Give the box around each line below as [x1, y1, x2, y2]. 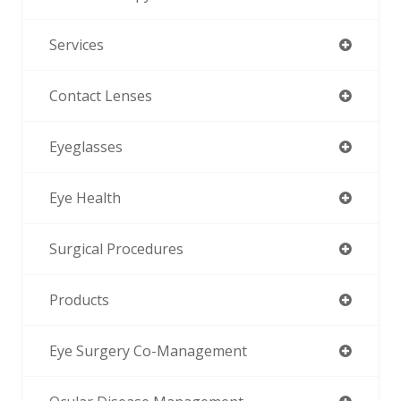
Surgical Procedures [49, 239, 183, 260]
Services [49, 35, 104, 55]
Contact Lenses [49, 86, 152, 107]
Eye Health [49, 188, 121, 209]
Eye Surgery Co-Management [49, 341, 247, 362]
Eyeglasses [49, 137, 123, 158]
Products [49, 290, 109, 311]
